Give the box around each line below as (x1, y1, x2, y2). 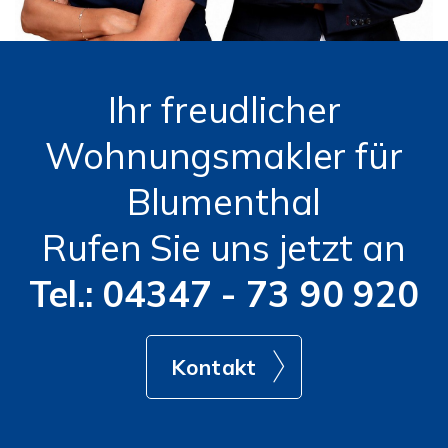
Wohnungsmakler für (45, 132, 403, 178)
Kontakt (171, 353, 257, 380)
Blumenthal (126, 178, 322, 224)
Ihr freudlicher (107, 86, 341, 132)
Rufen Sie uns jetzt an (42, 224, 406, 270)
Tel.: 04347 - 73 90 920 (29, 270, 419, 316)
